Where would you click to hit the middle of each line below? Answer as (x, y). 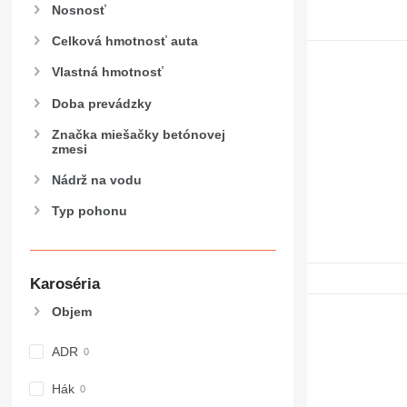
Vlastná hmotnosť (107, 72)
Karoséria (65, 283)
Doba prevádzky (101, 103)
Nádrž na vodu (96, 180)
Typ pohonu (89, 211)
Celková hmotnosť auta (124, 41)
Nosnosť (79, 10)
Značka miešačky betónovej (138, 134)
